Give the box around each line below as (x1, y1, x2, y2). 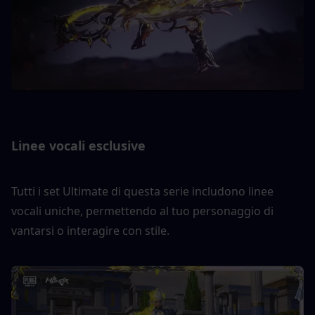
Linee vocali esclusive (11, 136, 146, 154)
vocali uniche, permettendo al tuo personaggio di (11, 202, 274, 219)
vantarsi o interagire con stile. (11, 222, 169, 238)
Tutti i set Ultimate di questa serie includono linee (11, 183, 274, 199)
